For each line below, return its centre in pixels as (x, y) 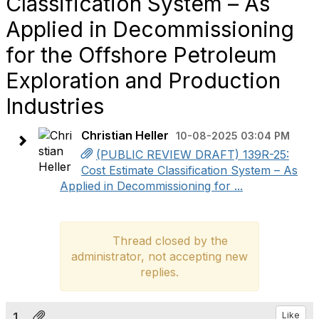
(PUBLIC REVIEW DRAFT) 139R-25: (193, 155)
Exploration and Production (143, 80)
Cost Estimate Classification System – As (189, 170)
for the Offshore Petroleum (141, 55)
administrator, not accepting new (159, 256)
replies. (159, 272)
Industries (55, 106)
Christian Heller (125, 135)
